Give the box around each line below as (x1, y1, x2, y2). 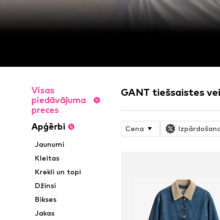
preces (31, 105, 59, 115)
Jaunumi (35, 140, 65, 149)
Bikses (35, 195, 57, 204)
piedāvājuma (31, 95, 86, 106)
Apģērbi (31, 121, 65, 132)
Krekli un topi (35, 167, 82, 176)
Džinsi (35, 181, 56, 190)
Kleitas (35, 154, 60, 163)
